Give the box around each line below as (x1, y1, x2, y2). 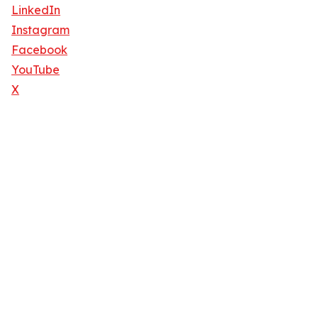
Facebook (11, 43, 67, 57)
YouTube (11, 62, 60, 77)
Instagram (11, 23, 70, 38)
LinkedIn (11, 3, 60, 18)
